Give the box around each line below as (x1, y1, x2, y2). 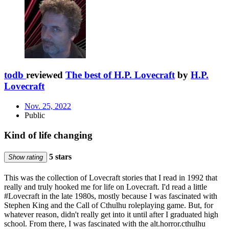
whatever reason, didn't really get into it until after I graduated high (4, 210, 218, 219)
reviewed (26, 70, 65, 81)
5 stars (47, 152, 72, 162)
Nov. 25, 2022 (25, 102, 71, 111)
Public (25, 111, 45, 120)
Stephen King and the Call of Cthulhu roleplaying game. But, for (4, 201, 213, 210)
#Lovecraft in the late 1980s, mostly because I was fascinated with (4, 192, 217, 201)
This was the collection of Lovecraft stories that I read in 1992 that (4, 173, 217, 182)
